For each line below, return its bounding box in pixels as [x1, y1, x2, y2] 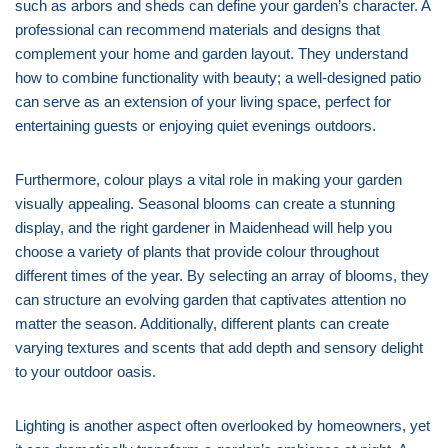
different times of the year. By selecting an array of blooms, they [15, 266, 429, 284]
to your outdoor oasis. [15, 362, 156, 380]
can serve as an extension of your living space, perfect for [15, 92, 391, 110]
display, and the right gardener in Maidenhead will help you [15, 218, 392, 236]
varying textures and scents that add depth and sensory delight [15, 338, 423, 356]
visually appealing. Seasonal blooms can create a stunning [15, 194, 395, 212]
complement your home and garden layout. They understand [15, 44, 408, 62]
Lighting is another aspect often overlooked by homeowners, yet [15, 416, 430, 434]
